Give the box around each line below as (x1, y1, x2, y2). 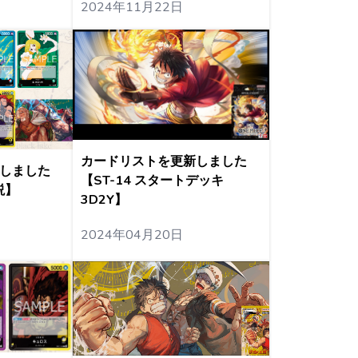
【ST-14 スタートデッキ (80, 171, 224, 189)
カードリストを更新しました (80, 152, 247, 170)
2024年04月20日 (80, 225, 183, 244)
